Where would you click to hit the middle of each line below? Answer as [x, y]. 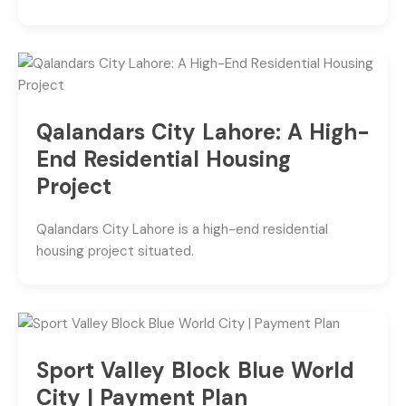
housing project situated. [115, 251]
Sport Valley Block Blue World [195, 371]
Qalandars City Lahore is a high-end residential [182, 229]
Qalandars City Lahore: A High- [203, 131]
